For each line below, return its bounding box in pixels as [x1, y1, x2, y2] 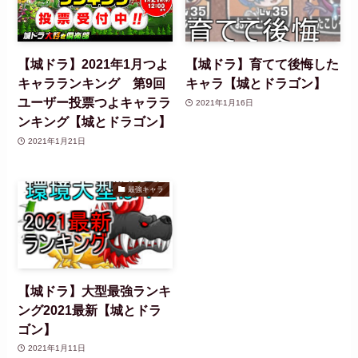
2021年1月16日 [195, 97, 253, 107]
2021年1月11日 [27, 344, 86, 353]
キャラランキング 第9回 [18, 76, 166, 91]
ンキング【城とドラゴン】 [18, 114, 172, 129]
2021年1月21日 [27, 136, 86, 145]
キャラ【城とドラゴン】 [185, 76, 327, 91]
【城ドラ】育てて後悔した [185, 57, 340, 72]
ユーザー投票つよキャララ [18, 95, 172, 110]
